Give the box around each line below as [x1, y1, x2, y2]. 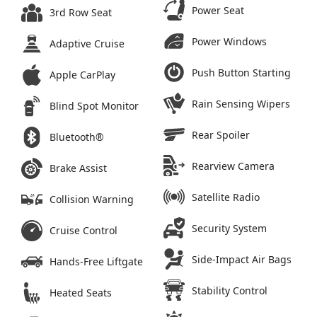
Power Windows [192, 34, 267, 48]
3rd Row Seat [50, 6, 112, 20]
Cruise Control [50, 224, 117, 238]
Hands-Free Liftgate [50, 255, 143, 269]
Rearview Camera [192, 158, 275, 173]
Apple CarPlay [50, 68, 115, 82]
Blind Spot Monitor [50, 99, 139, 113]
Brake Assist [50, 161, 107, 175]
